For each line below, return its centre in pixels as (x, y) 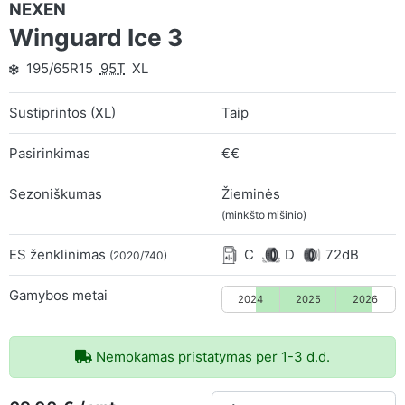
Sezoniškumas (56, 193)
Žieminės (251, 193)
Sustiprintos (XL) (62, 112)
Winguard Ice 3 (96, 38)
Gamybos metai (58, 295)
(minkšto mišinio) (264, 214)
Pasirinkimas (50, 153)
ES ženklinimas (59, 254)
